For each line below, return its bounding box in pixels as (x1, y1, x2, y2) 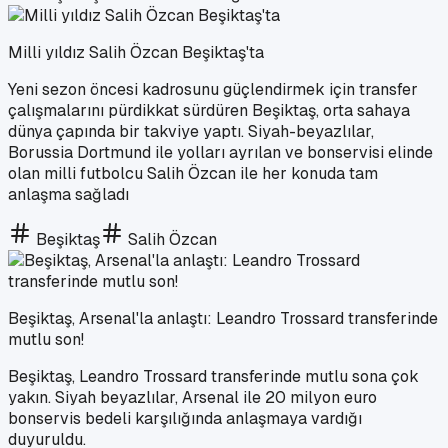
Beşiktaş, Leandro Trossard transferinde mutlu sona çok (8, 365, 419, 387)
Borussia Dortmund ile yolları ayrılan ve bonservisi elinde (8, 141, 433, 163)
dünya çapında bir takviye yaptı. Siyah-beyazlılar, (8, 120, 374, 142)
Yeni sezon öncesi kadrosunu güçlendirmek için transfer (8, 78, 418, 100)
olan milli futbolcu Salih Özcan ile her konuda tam (8, 162, 378, 184)
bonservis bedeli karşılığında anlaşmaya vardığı (8, 407, 362, 429)
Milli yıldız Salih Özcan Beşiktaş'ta (8, 41, 264, 63)
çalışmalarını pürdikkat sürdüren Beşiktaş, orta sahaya (8, 99, 410, 121)
